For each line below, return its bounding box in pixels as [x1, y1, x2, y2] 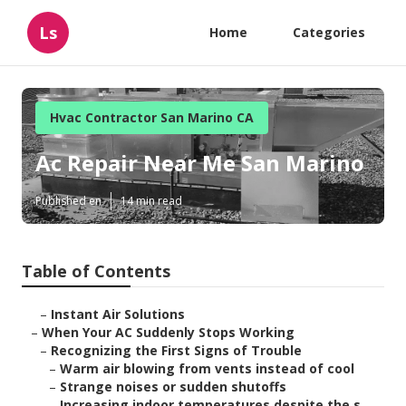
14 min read [121, 193, 182, 209]
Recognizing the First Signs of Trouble [51, 342, 302, 360]
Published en [35, 193, 101, 209]
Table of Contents [22, 260, 170, 283]
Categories [293, 24, 365, 41]
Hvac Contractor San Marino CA [50, 109, 254, 126]
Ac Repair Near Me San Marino [35, 148, 364, 179]
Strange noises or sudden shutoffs [60, 378, 286, 396]
